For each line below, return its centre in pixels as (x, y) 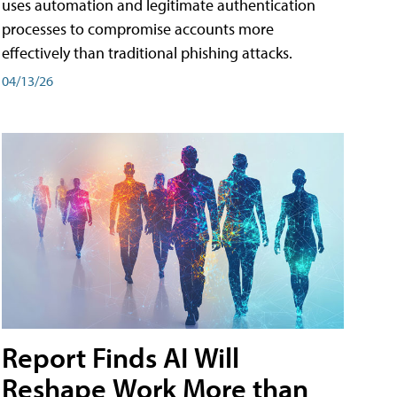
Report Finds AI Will (121, 358)
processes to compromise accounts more (138, 29)
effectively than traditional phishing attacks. (147, 53)
